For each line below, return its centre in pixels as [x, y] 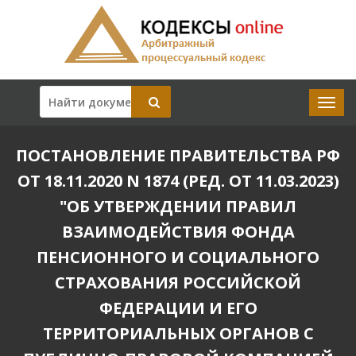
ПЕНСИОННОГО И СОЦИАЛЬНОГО [178, 257]
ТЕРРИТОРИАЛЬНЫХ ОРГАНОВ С [178, 333]
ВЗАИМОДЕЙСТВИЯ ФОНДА [178, 232]
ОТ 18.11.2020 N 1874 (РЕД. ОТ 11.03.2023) [178, 181]
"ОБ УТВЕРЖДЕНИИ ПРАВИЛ [178, 206]
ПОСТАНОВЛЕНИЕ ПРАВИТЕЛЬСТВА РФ [178, 155]
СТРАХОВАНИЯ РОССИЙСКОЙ [178, 282]
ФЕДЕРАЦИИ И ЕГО [178, 308]
